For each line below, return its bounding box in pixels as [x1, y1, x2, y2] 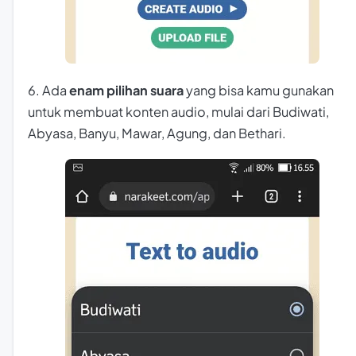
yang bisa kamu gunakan [184, 81, 334, 99]
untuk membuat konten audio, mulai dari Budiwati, [28, 103, 329, 120]
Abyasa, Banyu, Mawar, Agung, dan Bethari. [28, 124, 286, 141]
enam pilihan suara [69, 81, 184, 99]
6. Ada [28, 81, 69, 99]
